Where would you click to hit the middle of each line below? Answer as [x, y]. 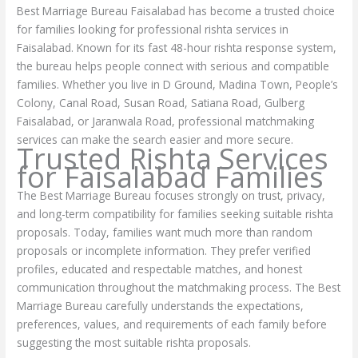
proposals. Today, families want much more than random [165, 233]
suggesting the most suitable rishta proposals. [134, 343]
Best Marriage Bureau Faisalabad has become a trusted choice [176, 10]
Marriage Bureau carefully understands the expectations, [161, 306]
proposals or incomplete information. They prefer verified [164, 251]
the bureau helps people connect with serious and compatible [173, 66]
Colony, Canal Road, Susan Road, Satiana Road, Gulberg [161, 102]
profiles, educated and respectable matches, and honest [160, 269]
